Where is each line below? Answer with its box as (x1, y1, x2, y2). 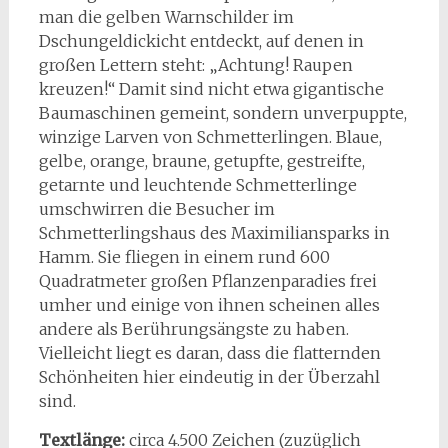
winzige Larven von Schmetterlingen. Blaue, (38, 126, 382, 147)
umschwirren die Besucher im (38, 198, 275, 219)
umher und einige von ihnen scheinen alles (38, 294, 380, 315)
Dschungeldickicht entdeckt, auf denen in (38, 30, 364, 51)
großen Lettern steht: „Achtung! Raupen (38, 54, 353, 75)
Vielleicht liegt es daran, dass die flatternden (38, 342, 381, 363)
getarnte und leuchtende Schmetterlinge (38, 174, 357, 195)
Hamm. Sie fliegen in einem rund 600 (38, 246, 330, 267)
